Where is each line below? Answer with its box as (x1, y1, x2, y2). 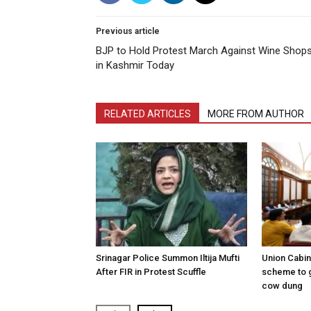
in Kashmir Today (96, 59, 174, 72)
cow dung (262, 280, 303, 291)
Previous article (96, 26, 160, 36)
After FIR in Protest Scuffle (96, 267, 206, 277)
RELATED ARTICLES (104, 108, 191, 119)
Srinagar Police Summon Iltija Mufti (96, 253, 239, 263)
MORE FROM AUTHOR (208, 108, 304, 119)
